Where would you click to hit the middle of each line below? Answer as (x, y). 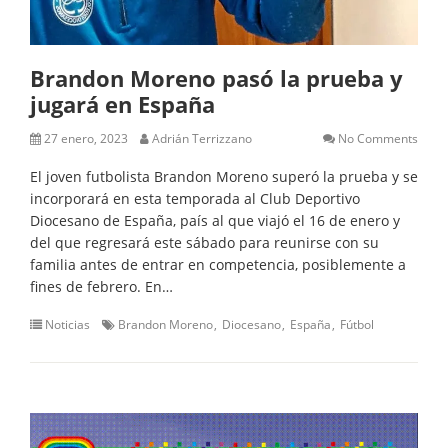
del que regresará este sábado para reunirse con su (204, 242)
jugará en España (122, 103)
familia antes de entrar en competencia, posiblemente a (218, 264)
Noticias (67, 324)
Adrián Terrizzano (202, 138)
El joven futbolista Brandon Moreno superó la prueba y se (224, 176)
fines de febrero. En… (101, 286)
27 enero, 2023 (86, 138)
